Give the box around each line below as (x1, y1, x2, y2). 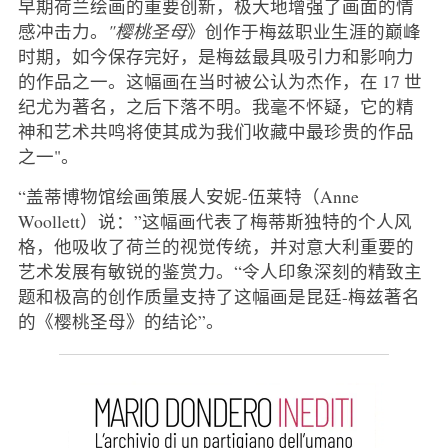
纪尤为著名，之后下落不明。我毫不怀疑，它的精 (17, 94, 414, 119)
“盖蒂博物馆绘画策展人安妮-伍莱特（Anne (17, 184, 359, 209)
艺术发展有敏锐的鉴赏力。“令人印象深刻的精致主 (17, 259, 422, 284)
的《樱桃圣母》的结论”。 (17, 309, 224, 334)
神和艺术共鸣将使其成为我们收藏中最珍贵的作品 (17, 119, 414, 144)
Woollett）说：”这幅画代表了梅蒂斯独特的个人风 (17, 209, 412, 234)
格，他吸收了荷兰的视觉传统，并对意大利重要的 (17, 234, 414, 259)
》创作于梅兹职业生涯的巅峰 (186, 19, 421, 44)
